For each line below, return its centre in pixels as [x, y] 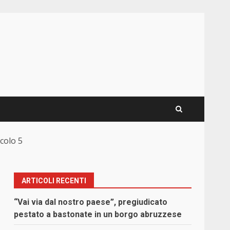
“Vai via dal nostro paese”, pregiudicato [91, 202]
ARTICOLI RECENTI [54, 181]
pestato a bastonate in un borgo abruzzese [98, 215]
